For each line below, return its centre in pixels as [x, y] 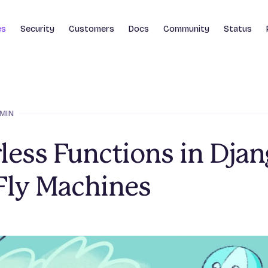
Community [186, 29]
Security [37, 29]
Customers [92, 29]
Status [238, 29]
